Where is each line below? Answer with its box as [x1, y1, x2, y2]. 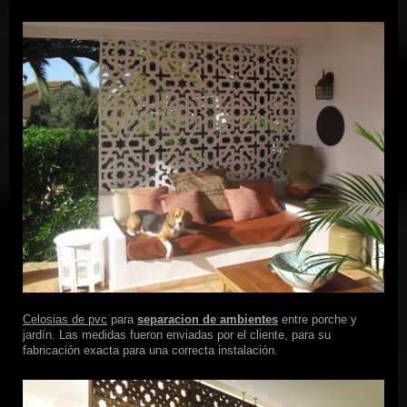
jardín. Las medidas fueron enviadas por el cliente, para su [23, 329, 331, 342]
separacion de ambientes [137, 313, 278, 327]
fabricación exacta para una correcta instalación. [23, 344, 278, 358]
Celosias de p [23, 313, 94, 327]
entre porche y [278, 313, 357, 327]
